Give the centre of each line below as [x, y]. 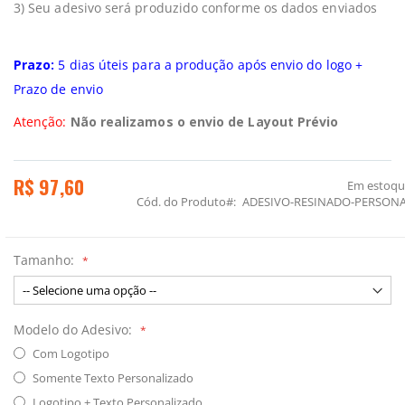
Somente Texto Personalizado [113, 378]
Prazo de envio [58, 89]
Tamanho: [44, 260]
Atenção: [40, 122]
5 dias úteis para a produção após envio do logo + [208, 65]
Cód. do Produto [181, 202]
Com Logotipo [71, 353]
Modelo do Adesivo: [73, 330]
